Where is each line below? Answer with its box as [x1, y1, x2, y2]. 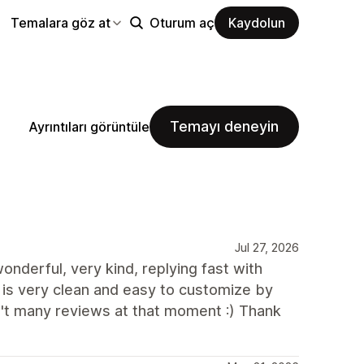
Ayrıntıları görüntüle [28, 118, 149, 135]
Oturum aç [149, 14, 214, 31]
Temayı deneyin [170, 118, 279, 135]
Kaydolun [228, 14, 285, 31]
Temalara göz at [11, 14, 110, 31]
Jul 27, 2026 [235, 240, 299, 254]
